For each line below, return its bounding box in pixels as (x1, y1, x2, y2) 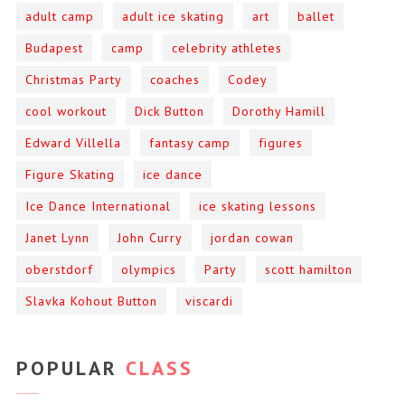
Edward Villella (25, 134, 122, 151)
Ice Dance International (25, 197, 172, 214)
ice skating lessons (199, 197, 317, 214)
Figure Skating (25, 165, 116, 183)
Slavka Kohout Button (25, 292, 158, 309)
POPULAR (16, 354, 118, 381)
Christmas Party (25, 71, 123, 88)
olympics (121, 260, 177, 278)
